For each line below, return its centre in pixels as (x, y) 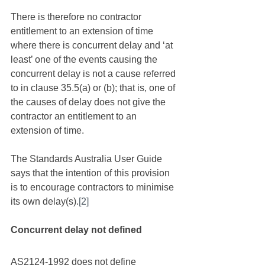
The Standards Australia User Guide (88, 159)
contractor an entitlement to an (75, 116)
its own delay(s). (45, 201)
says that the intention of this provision (91, 173)
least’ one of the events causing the (85, 59)
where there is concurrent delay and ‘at (93, 45)
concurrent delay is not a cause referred (94, 74)
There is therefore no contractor (77, 17)
